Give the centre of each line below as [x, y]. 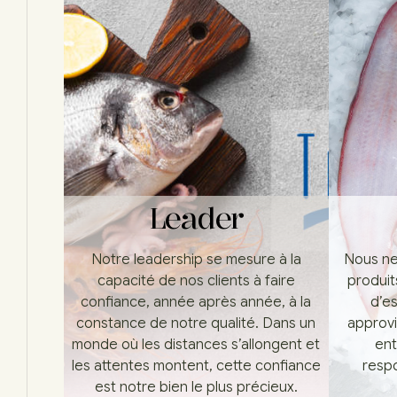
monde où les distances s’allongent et [196, 345]
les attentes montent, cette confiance [196, 366]
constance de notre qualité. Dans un [196, 324]
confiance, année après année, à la [196, 303]
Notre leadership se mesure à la [196, 260]
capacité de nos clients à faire [196, 281]
